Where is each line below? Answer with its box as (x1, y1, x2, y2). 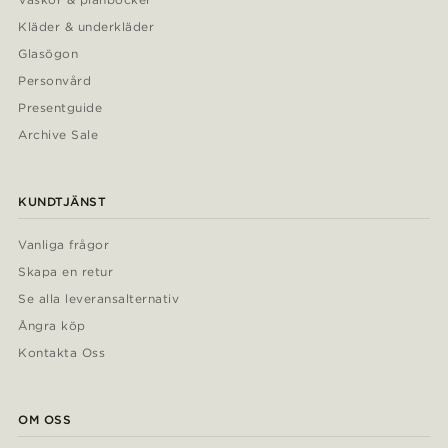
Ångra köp (18, 318, 86, 334)
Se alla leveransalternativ (18, 291, 179, 307)
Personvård (18, 73, 91, 89)
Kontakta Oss (18, 345, 105, 361)
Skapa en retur (18, 264, 114, 280)
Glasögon (18, 46, 78, 62)
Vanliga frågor (18, 237, 110, 253)
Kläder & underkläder (18, 19, 155, 35)
